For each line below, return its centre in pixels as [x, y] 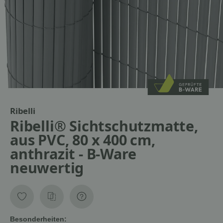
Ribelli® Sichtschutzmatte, [104, 126]
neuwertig [47, 168]
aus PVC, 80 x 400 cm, [83, 140]
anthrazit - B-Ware [73, 154]
